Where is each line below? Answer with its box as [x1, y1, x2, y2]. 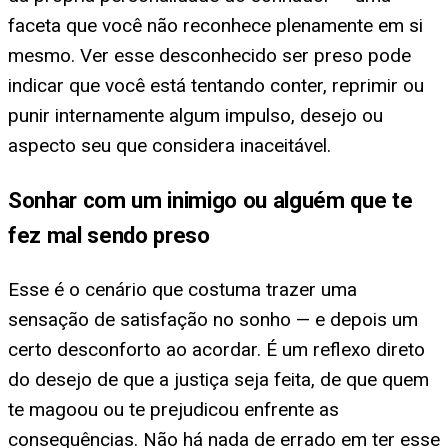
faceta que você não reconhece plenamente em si [8, 13, 423, 37]
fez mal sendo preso [8, 222, 210, 249]
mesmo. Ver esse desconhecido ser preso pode [8, 43, 411, 67]
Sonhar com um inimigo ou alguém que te [8, 187, 413, 214]
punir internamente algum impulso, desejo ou [8, 103, 383, 127]
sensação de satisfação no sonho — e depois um [8, 308, 418, 332]
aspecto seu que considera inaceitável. [8, 133, 331, 157]
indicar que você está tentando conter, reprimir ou [8, 73, 424, 97]
